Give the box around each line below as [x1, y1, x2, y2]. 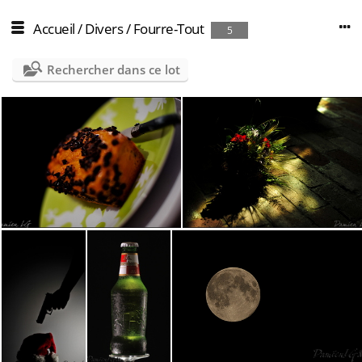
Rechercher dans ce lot [46, 61, 180, 78]
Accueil [33, 19, 75, 38]
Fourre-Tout [133, 19, 204, 38]
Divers [85, 19, 123, 38]
